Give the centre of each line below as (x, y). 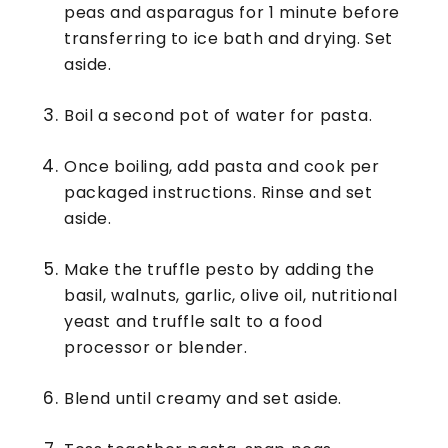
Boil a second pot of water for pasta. (218, 115)
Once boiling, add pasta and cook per (222, 166)
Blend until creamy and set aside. (203, 398)
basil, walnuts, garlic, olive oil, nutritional (231, 295)
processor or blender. (156, 347)
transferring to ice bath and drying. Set (229, 38)
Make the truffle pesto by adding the (219, 269)
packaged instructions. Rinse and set (218, 192)
